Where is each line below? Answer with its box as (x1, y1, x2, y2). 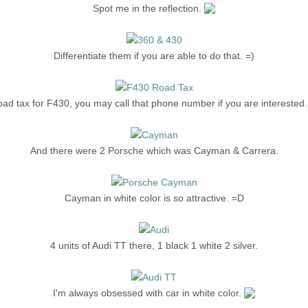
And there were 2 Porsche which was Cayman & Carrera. (30, 145, 278, 156)
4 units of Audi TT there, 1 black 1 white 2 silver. (50, 240, 258, 251)
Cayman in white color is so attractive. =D (64, 192, 244, 203)
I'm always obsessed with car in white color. (53, 287, 244, 298)
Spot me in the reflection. (93, 3, 204, 14)
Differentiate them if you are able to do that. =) (54, 50, 254, 61)
